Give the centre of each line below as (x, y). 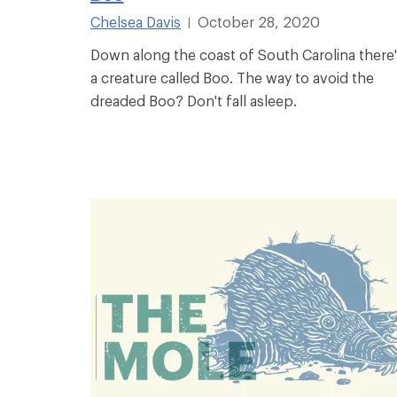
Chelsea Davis (136, 21)
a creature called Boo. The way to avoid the (232, 77)
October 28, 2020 (259, 21)
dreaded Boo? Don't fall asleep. (194, 100)
